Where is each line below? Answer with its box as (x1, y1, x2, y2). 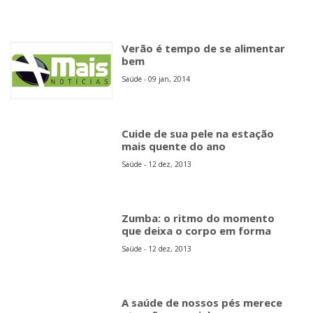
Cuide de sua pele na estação (122, 126, 275, 140)
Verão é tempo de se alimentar (122, 41, 286, 56)
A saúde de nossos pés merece (122, 296, 283, 310)
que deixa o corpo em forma (122, 224, 272, 238)
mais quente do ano (122, 138, 226, 153)
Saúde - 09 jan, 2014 (122, 74, 191, 85)
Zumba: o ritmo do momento (122, 211, 275, 226)
